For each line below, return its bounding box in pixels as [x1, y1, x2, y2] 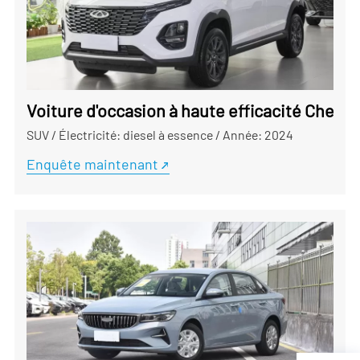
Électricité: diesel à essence [58, 126, 213, 142]
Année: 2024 [222, 126, 293, 142]
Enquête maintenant [26, 154, 158, 173]
